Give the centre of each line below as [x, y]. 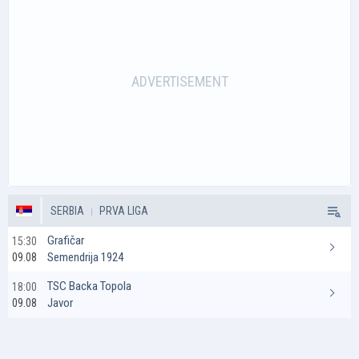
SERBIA [67, 211]
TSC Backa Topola [89, 286]
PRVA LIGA [123, 211]
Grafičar [66, 240]
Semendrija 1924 [85, 257]
